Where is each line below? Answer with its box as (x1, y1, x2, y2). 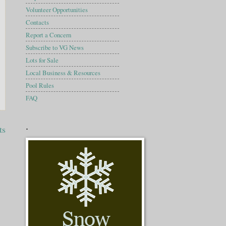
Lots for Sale (26, 55, 59, 65)
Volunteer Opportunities (26, 5, 88, 14)
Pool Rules (26, 80, 54, 90)
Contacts (26, 17, 49, 27)
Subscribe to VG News (26, 42, 84, 52)
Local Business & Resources (26, 68, 100, 77)
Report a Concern (26, 30, 71, 39)
